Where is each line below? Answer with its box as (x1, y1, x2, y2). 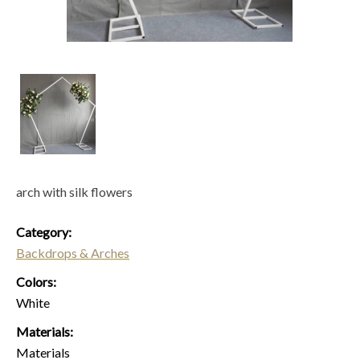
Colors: (16, 274, 59, 289)
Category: (16, 224, 74, 239)
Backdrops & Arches (16, 245, 129, 260)
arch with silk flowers (16, 184, 133, 199)
